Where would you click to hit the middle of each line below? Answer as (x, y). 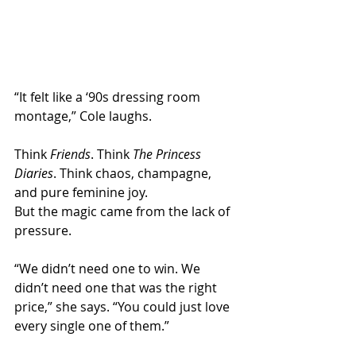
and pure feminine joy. (81, 193)
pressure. (43, 231)
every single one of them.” (92, 326)
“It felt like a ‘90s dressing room (109, 97)
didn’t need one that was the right (117, 288)
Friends (70, 155)
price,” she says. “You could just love (124, 307)
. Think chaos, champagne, (134, 174)
